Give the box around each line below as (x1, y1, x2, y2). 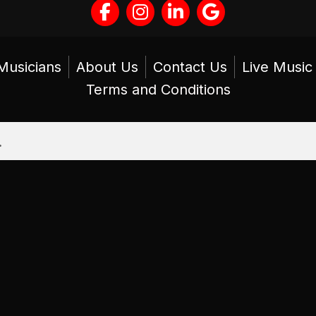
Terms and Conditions (85, 81, 231, 98)
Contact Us (152, 59, 227, 75)
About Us (75, 59, 138, 75)
